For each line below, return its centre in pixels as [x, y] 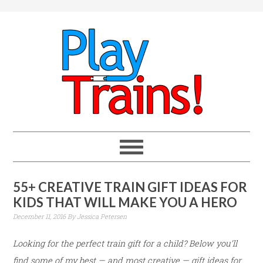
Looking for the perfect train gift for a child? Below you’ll [125, 243]
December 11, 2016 [40, 216]
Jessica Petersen [102, 216]
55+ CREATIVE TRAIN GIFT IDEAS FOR [130, 187]
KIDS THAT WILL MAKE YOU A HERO [125, 202]
